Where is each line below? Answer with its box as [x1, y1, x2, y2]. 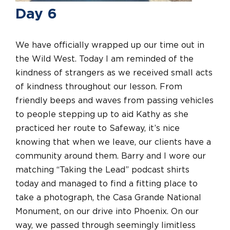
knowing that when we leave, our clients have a [15, 138, 211, 146]
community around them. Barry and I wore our [15, 151, 206, 160]
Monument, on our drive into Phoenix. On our [15, 207, 199, 216]
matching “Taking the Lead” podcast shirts [15, 165, 189, 174]
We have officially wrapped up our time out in [15, 41, 204, 49]
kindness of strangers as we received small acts [15, 68, 213, 77]
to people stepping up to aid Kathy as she [15, 110, 188, 119]
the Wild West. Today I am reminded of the [15, 54, 194, 63]
